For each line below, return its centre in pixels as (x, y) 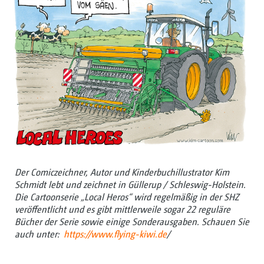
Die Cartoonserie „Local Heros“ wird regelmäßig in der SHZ (127, 197)
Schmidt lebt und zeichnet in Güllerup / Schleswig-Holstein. (130, 185)
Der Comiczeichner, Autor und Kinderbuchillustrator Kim (122, 173)
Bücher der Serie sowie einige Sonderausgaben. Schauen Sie (132, 222)
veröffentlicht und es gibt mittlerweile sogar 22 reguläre (123, 210)
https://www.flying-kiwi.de (114, 235)
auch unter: (38, 235)
